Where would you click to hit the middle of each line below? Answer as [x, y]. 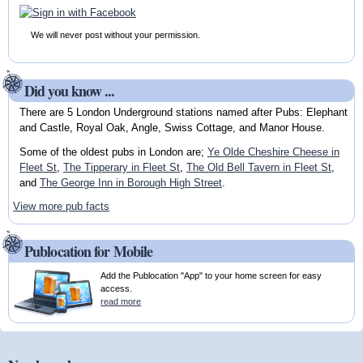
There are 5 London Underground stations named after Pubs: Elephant [183, 113]
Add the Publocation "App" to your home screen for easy [211, 276]
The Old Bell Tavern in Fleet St [258, 167]
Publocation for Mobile [89, 252]
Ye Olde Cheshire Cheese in [273, 152]
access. [117, 289]
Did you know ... [70, 90]
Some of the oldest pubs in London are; [113, 152]
